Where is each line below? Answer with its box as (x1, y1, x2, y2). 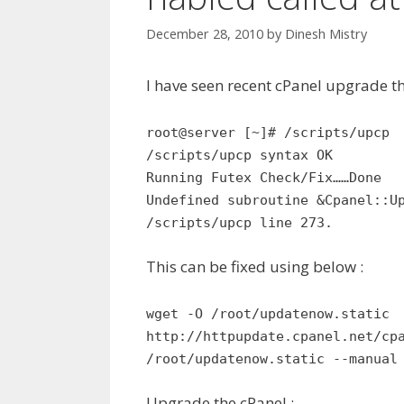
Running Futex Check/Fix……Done (146, 169, 381, 186)
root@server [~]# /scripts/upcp (146, 124, 390, 141)
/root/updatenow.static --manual (146, 350, 398, 367)
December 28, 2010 (146, 25, 263, 43)
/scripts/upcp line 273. (146, 214, 333, 231)
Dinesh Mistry (285, 25, 367, 43)
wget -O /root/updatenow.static (146, 305, 390, 322)
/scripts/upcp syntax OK (146, 146, 333, 163)
